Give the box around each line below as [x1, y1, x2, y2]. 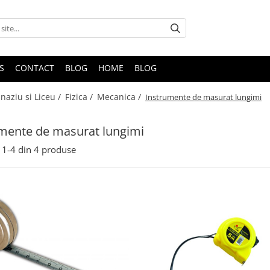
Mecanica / [97, 91, 143, 103]
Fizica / [65, 91, 95, 103]
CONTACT [15, 62, 54, 74]
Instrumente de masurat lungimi [145, 92, 262, 103]
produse [42, 143, 76, 156]
